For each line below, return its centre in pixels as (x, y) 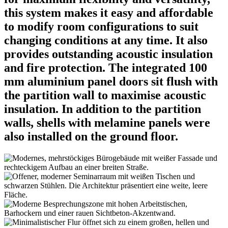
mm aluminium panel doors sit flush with (111, 82)
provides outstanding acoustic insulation (108, 54)
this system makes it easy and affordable (109, 13)
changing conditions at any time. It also (106, 40)
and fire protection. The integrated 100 (106, 68)
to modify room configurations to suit (101, 27)
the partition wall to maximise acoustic (105, 95)
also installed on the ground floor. (91, 137)
